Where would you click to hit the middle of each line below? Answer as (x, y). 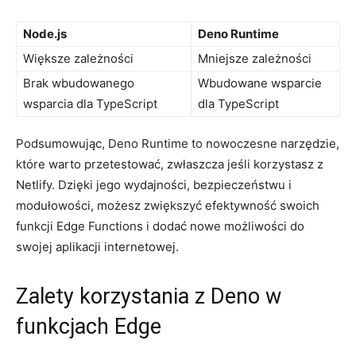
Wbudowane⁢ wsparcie (260, 83)
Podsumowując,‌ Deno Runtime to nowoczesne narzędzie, (178, 143)
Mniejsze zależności (255, 58)
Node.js (45, 33)
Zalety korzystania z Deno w (149, 296)
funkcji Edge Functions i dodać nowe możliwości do (160, 226)
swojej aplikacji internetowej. (97, 246)
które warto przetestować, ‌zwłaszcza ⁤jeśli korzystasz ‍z (170, 164)
